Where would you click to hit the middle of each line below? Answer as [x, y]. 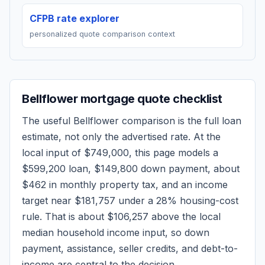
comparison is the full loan [180, 121]
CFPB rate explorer [75, 18]
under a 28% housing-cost [177, 201]
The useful [48, 121]
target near [48, 201]
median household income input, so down [116, 232]
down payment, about [189, 169]
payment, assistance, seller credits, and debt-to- [130, 248]
